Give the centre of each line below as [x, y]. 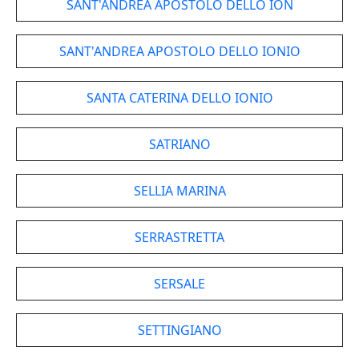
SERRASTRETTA [179, 237]
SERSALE [179, 284]
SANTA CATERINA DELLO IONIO [179, 98]
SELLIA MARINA [179, 191]
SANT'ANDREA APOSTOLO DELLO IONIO [179, 51]
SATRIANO [179, 144]
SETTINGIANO [179, 330]
